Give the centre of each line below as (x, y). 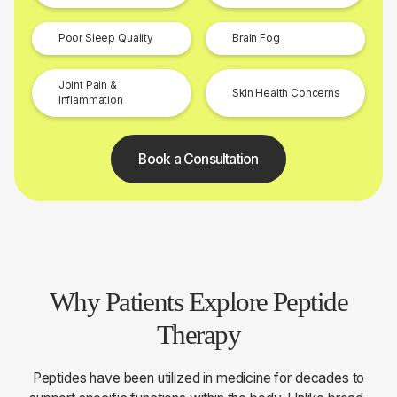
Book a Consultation (198, 160)
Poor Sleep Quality (105, 39)
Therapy (198, 334)
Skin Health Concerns (286, 93)
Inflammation (90, 101)
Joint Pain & (87, 86)
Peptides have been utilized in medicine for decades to (198, 378)
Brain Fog (256, 39)
